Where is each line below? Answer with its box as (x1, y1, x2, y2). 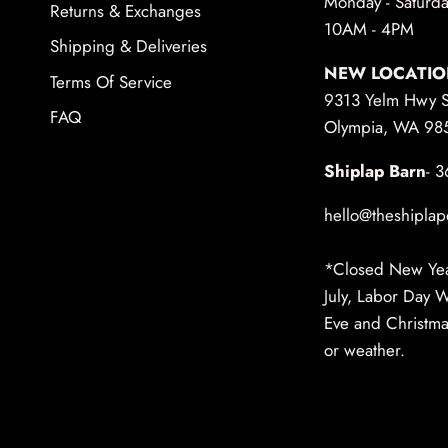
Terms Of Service (50, 69, 172, 94)
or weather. (323, 338, 405, 363)
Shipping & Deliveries (50, 34, 207, 59)
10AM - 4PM (323, 17, 414, 42)
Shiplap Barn (323, 159, 426, 184)
